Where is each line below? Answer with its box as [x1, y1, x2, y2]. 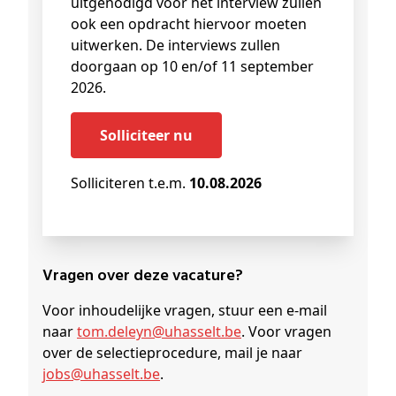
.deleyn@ [104, 322, 164, 342]
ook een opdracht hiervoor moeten [71, 14, 307, 34]
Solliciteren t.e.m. [71, 173, 189, 194]
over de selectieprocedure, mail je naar [42, 343, 302, 363]
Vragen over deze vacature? [53, 263, 243, 290]
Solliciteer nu [108, 126, 193, 146]
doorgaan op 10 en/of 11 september [71, 57, 314, 77]
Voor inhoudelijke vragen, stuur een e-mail [42, 301, 327, 321]
